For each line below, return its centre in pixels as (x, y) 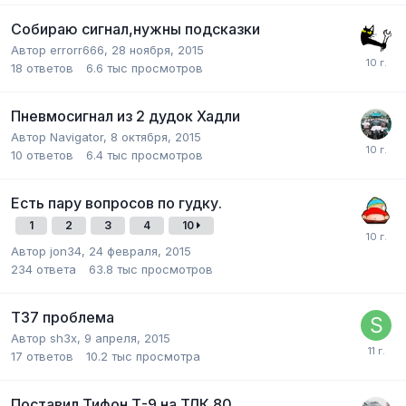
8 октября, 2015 (156, 137)
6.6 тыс (107, 68)
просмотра (168, 357)
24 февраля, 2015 (140, 251)
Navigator (77, 137)
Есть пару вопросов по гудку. (116, 203)
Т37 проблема (63, 318)
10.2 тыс (109, 357)
